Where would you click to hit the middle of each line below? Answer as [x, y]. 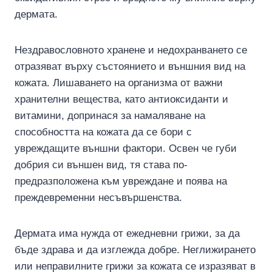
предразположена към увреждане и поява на [121, 181]
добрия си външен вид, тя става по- [101, 165]
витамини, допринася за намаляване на [110, 115]
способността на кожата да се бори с [103, 132]
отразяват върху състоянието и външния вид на [130, 66]
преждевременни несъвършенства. [98, 197]
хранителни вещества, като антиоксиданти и [121, 99]
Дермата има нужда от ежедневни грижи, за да [127, 233]
